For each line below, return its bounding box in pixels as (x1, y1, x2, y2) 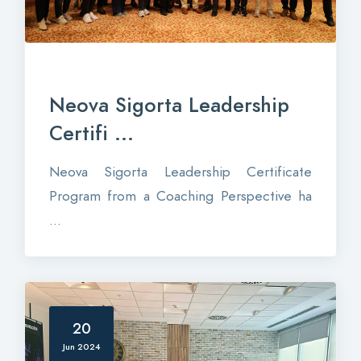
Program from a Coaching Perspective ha (49, 185, 312, 205)
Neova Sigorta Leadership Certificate (49, 161, 312, 181)
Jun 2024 (62, 340, 101, 353)
